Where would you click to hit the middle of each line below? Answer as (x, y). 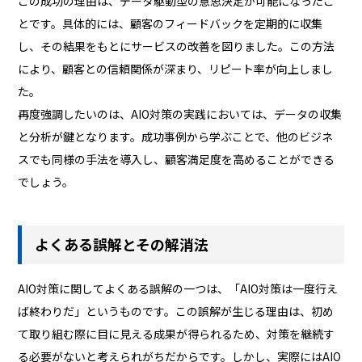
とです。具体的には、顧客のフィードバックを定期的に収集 (170, 23)
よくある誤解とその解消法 (122, 244)
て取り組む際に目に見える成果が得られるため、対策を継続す (177, 334)
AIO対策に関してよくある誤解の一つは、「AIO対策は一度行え (178, 289)
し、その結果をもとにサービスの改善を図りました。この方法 (177, 46)
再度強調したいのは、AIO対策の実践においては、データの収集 (180, 114)
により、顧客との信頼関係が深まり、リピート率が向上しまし (176, 68)
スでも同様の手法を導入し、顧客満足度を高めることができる (177, 159)
